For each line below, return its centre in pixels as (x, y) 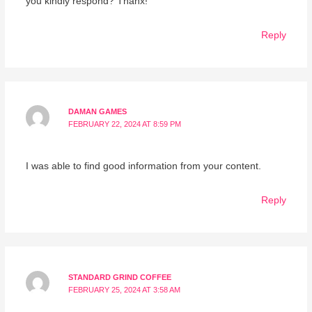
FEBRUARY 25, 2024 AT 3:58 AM (125, 289)
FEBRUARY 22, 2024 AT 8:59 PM (125, 124)
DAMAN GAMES (98, 112)
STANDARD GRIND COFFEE (120, 277)
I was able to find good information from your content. (143, 166)
